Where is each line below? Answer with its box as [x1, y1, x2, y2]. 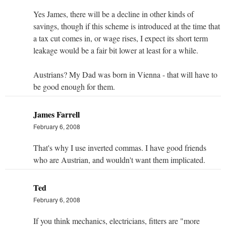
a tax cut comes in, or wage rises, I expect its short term [33, 32, 208, 43]
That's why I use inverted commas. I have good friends [33, 142, 206, 153]
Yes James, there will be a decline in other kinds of [33, 8, 194, 19]
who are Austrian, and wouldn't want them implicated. [33, 154, 205, 165]
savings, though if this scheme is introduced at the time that [33, 20, 220, 31]
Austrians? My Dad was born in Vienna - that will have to [33, 69, 217, 80]
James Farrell [33, 108, 80, 120]
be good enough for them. [33, 81, 115, 92]
